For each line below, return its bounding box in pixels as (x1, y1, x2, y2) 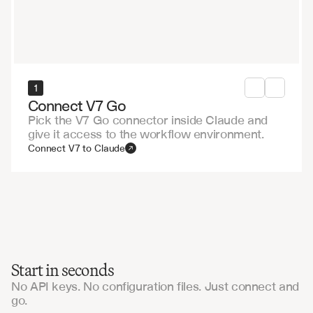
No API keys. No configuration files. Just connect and (11, 277, 299, 295)
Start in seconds (11, 259, 115, 280)
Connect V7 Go (28, 95, 126, 116)
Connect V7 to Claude (28, 141, 126, 155)
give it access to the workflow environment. (28, 125, 264, 143)
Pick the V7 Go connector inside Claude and (28, 111, 268, 129)
